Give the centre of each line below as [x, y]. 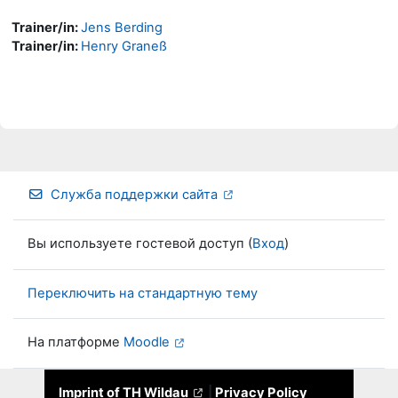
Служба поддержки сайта [135, 194]
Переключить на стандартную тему [143, 293]
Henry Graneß [124, 46]
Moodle [147, 342]
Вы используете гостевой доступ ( [140, 244]
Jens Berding [122, 27]
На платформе [76, 342]
